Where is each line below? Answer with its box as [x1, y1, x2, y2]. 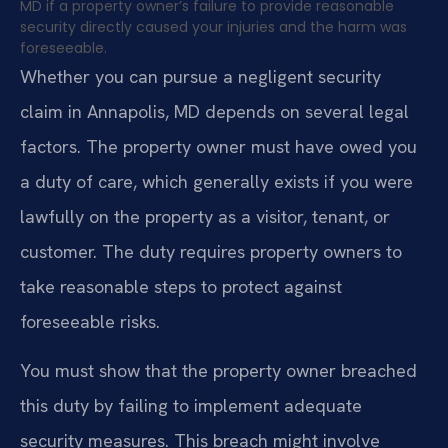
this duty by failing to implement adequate [20, 393, 362, 417]
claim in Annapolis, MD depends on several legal [20, 99, 409, 123]
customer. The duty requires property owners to [20, 239, 402, 263]
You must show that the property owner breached [20, 358, 417, 382]
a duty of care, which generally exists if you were [20, 169, 413, 193]
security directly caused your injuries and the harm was [20, 16, 407, 37]
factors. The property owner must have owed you [20, 134, 417, 158]
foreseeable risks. [20, 309, 160, 333]
